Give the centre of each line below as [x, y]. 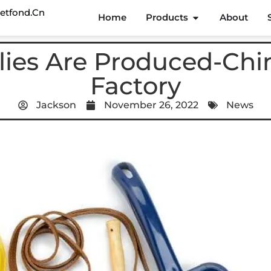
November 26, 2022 [151, 105]
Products [167, 18]
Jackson [56, 105]
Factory [135, 85]
